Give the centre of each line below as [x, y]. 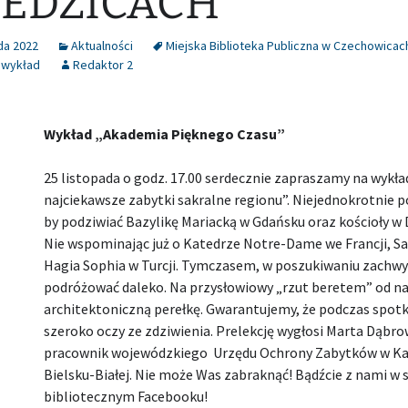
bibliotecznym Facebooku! [125, 396]
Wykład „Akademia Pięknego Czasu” [164, 133]
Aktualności [102, 45]
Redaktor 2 [103, 64]
